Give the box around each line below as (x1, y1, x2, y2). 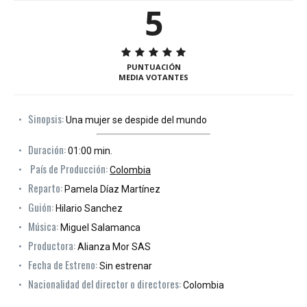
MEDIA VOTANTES (119, 71, 188, 82)
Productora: (28, 237, 75, 253)
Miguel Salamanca (58, 221, 140, 233)
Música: (28, 218, 58, 234)
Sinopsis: (28, 110, 64, 126)
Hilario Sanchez (53, 202, 123, 214)
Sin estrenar (97, 260, 152, 271)
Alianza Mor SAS (75, 241, 151, 252)
